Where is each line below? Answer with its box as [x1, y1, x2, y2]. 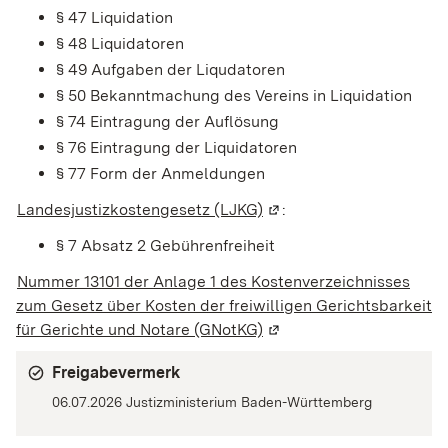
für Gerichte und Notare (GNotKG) [16, 319, 263, 339]
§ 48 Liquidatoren [56, 33, 184, 53]
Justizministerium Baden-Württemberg [122, 394, 372, 411]
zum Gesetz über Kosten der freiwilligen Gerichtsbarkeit [16, 295, 432, 315]
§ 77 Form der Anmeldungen [56, 163, 265, 183]
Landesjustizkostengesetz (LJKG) [17, 199, 263, 219]
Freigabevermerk [52, 363, 180, 383]
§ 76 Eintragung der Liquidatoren [56, 137, 297, 157]
